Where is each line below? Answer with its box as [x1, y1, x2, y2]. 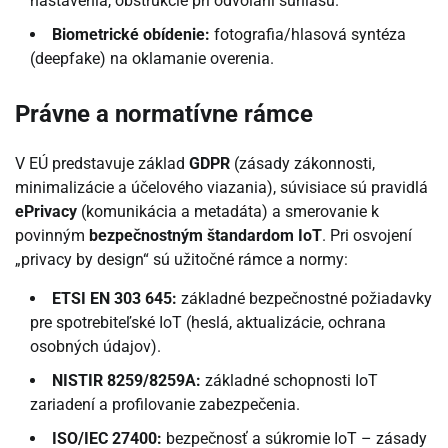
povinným [15, 226, 89, 246]
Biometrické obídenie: [52, 25, 210, 45]
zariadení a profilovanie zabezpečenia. [30, 395, 300, 415]
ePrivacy [15, 202, 77, 222]
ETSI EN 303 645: [52, 289, 177, 309]
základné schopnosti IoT [201, 371, 378, 391]
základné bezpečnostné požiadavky [177, 289, 432, 309]
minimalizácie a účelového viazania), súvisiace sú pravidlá [15, 178, 428, 198]
